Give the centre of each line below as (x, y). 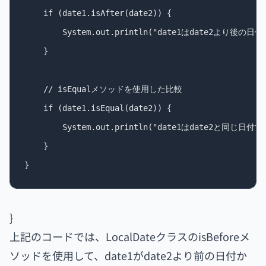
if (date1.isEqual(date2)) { (98, 108)
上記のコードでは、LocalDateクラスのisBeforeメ (130, 236)
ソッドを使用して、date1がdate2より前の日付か (128, 255)
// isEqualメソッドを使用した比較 (103, 89)
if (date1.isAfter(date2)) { (98, 13)
